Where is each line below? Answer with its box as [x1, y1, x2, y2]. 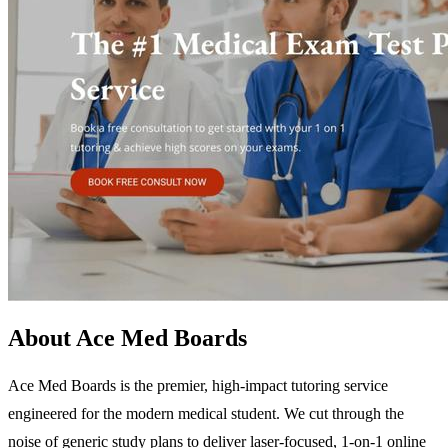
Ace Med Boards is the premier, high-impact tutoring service [8, 376, 388, 394]
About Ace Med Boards [8, 324, 247, 351]
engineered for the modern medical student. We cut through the [8, 404, 404, 422]
